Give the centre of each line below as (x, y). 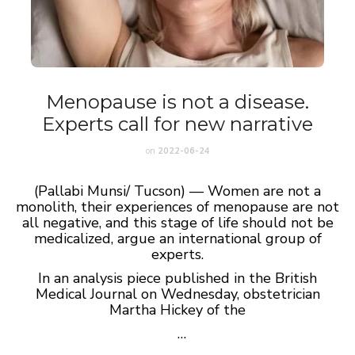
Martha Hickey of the (177, 310)
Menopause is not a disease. (177, 102)
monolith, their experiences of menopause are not (177, 207)
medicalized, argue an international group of (177, 239)
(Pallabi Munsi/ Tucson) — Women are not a (177, 191)
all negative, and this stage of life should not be (177, 223)
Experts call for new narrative (177, 124)
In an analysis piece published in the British (177, 278)
